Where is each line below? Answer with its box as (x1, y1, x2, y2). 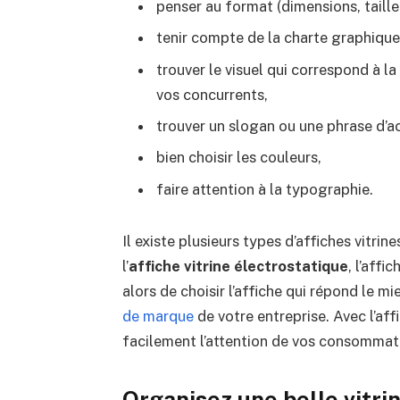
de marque (121, 306, 194, 325)
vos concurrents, (155, 85, 268, 104)
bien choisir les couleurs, (155, 148, 321, 167)
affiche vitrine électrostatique (128, 256, 348, 275)
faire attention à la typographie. (155, 179, 373, 198)
